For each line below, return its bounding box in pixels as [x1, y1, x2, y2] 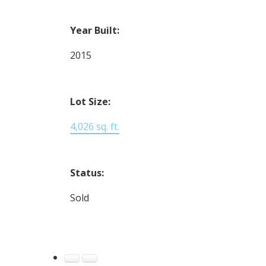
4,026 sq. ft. [69, 119, 119, 133]
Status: [69, 166, 104, 179]
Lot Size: [69, 94, 110, 108]
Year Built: [69, 23, 119, 37]
